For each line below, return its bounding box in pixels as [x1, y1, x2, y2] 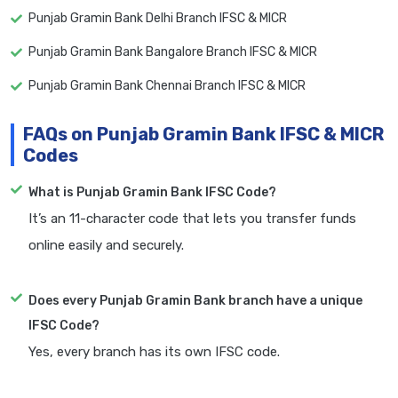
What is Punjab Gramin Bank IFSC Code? [28, 185, 276, 201]
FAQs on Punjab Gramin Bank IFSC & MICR [23, 123, 384, 146]
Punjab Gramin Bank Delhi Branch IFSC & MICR [28, 11, 287, 27]
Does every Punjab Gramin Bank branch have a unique [28, 293, 362, 309]
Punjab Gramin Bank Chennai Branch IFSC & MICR [28, 78, 306, 94]
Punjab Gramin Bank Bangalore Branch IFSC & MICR [28, 44, 317, 60]
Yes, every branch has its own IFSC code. [28, 344, 280, 361]
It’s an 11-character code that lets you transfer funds [28, 211, 356, 227]
